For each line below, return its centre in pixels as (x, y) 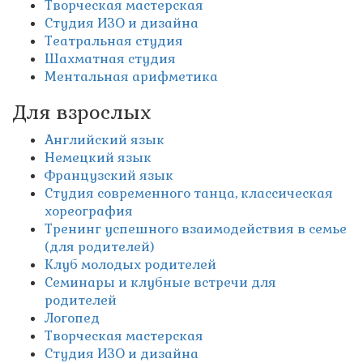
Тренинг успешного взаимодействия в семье (196, 229)
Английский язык (105, 140)
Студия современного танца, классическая (189, 194)
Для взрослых (82, 113)
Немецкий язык (98, 158)
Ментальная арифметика (131, 77)
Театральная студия (114, 41)
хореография (89, 211)
